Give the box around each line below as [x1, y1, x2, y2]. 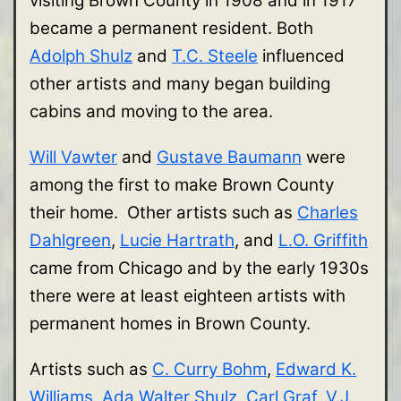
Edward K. [276, 358, 356, 380]
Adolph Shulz [30, 45, 132, 66]
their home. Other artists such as [30, 201, 297, 223]
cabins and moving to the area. [30, 100, 282, 122]
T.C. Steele [172, 45, 258, 66]
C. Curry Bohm [152, 358, 267, 380]
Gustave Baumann [157, 146, 302, 167]
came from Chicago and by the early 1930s [30, 257, 369, 278]
